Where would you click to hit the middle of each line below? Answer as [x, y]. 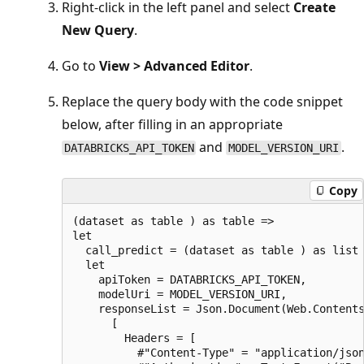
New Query [98, 30]
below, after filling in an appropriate [172, 124]
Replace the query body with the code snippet [202, 101]
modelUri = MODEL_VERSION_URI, [180, 294]
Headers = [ [134, 338]
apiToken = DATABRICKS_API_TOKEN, [189, 279]
